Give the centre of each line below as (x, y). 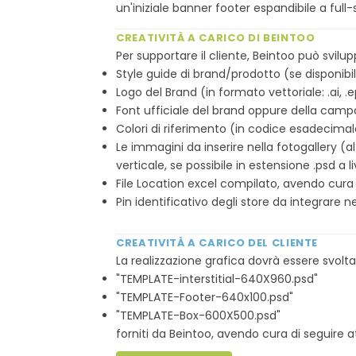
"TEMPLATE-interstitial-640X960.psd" (217, 279)
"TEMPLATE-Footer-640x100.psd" (205, 297)
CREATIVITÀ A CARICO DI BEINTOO (216, 38)
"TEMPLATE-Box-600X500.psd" (198, 315)
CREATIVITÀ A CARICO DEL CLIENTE (217, 243)
